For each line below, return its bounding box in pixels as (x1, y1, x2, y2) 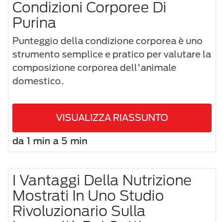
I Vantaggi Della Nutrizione (12, 171, 192, 188)
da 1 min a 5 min (12, 135, 88, 146)
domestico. (12, 75, 64, 87)
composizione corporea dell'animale (12, 62, 176, 73)
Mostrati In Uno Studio (12, 186, 164, 204)
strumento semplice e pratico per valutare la (12, 49, 211, 60)
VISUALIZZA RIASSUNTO (56, 112, 168, 123)
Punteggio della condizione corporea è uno (12, 35, 203, 47)
